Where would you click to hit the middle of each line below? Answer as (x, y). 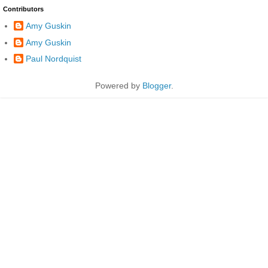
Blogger (156, 86)
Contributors (23, 9)
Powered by (118, 86)
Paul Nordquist (54, 58)
